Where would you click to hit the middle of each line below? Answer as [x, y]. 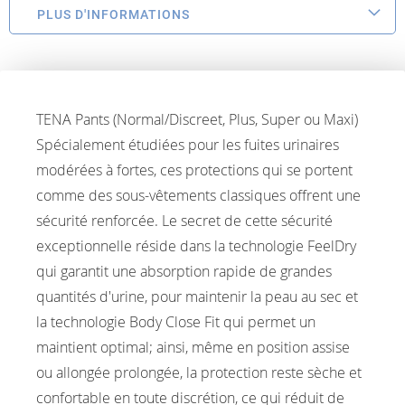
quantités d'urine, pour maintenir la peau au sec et [197, 296]
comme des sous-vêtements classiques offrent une [198, 195]
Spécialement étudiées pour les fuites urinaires [188, 144]
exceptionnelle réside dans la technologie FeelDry [196, 245]
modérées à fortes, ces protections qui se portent [194, 170]
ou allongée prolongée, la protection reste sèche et [199, 372]
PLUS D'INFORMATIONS [113, 14]
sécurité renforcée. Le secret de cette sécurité [184, 220]
